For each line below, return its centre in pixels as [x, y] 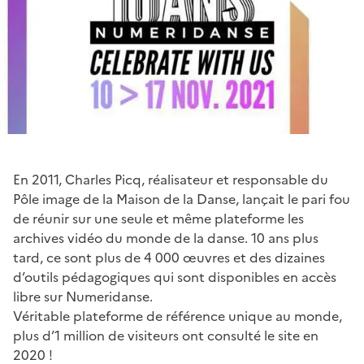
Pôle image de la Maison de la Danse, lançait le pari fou [182, 199]
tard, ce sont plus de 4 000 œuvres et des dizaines [169, 257]
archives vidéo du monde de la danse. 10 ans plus [166, 238]
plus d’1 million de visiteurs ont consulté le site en [166, 335]
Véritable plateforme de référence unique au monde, [178, 316]
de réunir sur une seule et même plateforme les [158, 218]
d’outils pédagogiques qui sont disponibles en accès [175, 277]
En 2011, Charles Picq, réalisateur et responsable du [171, 179]
